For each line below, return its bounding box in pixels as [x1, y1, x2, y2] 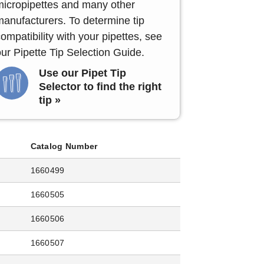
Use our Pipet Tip [39, 67, 126, 80]
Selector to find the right [39, 81, 161, 93]
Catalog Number [30, 141, 98, 151]
